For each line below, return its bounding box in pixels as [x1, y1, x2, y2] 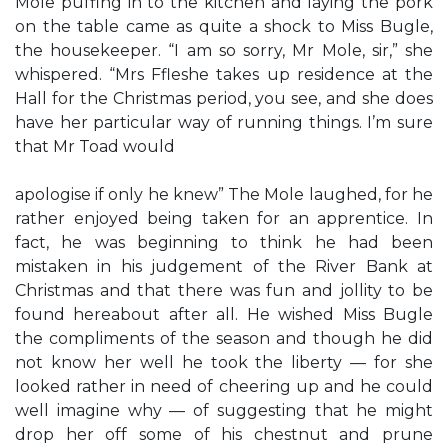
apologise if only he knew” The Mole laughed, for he [15, 185, 433, 204]
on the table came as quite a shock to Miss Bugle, [15, 17, 433, 36]
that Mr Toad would [15, 137, 175, 156]
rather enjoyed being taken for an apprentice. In [15, 209, 433, 228]
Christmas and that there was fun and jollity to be [15, 281, 433, 300]
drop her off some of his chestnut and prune [15, 425, 433, 444]
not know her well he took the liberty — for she [15, 353, 433, 372]
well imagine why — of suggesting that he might [15, 401, 433, 420]
